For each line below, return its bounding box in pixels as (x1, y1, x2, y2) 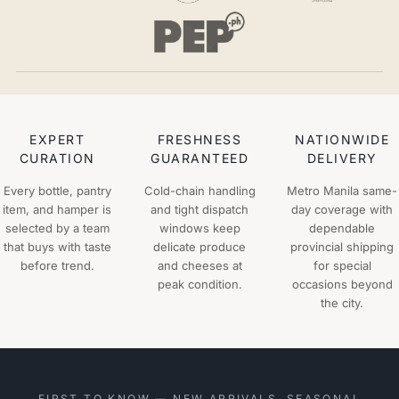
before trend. (20, 258, 94, 273)
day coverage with (291, 202, 393, 216)
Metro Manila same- (287, 183, 397, 198)
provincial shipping (290, 240, 394, 254)
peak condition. (157, 277, 242, 291)
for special (313, 258, 371, 273)
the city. (321, 296, 363, 310)
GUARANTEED (151, 151, 248, 166)
